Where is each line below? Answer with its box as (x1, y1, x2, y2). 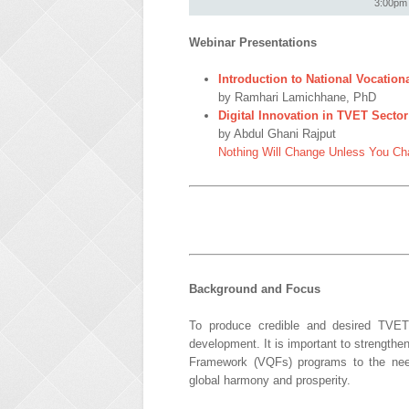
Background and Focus (189, 281, 320, 296)
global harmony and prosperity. (189, 372, 351, 387)
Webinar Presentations (189, 35, 317, 49)
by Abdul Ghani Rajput (218, 126, 336, 141)
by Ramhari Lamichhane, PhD (218, 89, 376, 104)
